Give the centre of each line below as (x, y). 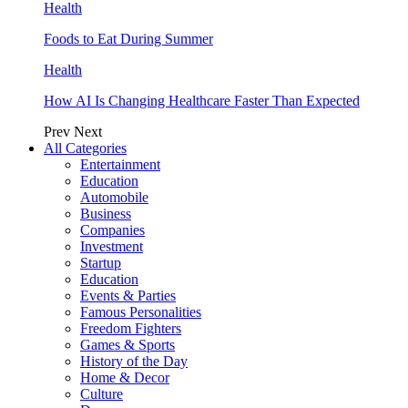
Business (106, 214)
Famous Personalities (141, 312)
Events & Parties (128, 296)
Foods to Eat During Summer (128, 39)
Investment (112, 246)
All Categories (85, 148)
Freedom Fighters (131, 328)
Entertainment (120, 164)
